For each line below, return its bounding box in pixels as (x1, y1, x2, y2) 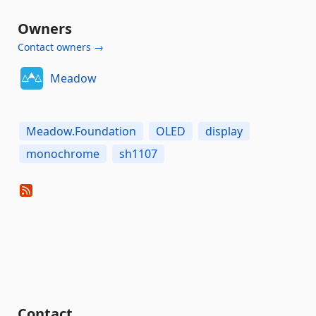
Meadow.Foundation (26, 123, 136, 139)
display (205, 123, 243, 139)
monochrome (26, 146, 99, 162)
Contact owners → (18, 40, 104, 54)
